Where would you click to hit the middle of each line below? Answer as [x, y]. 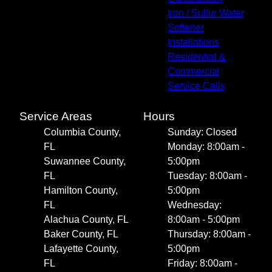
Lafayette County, [81, 249]
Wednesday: [195, 205]
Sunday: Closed [202, 132]
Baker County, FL [81, 234]
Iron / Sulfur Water [206, 13]
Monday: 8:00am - [206, 147]
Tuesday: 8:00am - [207, 176]
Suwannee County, [85, 161]
